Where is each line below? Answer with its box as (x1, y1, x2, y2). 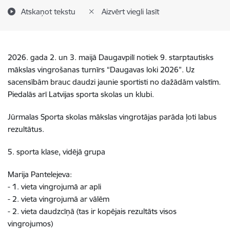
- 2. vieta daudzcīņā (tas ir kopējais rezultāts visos (8, 206, 177, 216)
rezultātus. (8, 124, 44, 134)
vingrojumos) (8, 219, 53, 228)
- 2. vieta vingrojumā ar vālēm (8, 194, 113, 204)
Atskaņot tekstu (21, 7, 75, 16)
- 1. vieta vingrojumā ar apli (8, 182, 105, 191)
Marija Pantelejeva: (8, 169, 72, 179)
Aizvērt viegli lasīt (102, 7, 159, 16)
